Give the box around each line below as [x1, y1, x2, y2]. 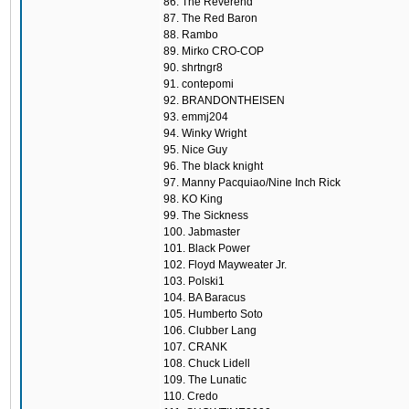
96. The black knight [163, 160, 263, 173]
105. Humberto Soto [163, 308, 263, 320]
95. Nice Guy [163, 143, 227, 156]
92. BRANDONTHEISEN [163, 94, 285, 107]
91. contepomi [163, 78, 234, 90]
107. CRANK [163, 341, 227, 353]
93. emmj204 [163, 110, 228, 123]
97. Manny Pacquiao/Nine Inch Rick [163, 176, 341, 189]
